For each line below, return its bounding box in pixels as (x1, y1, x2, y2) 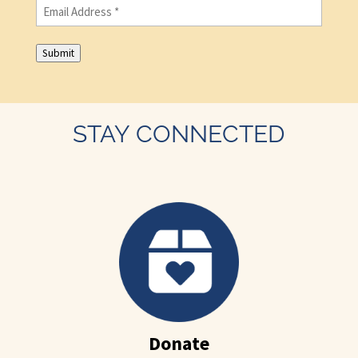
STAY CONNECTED (73, 119, 285, 148)
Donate (148, 330, 209, 356)
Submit (42, 46, 74, 60)
